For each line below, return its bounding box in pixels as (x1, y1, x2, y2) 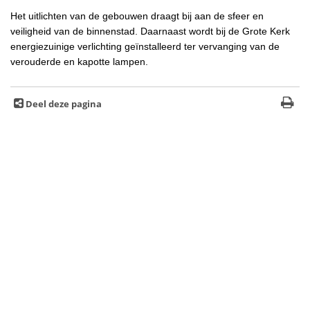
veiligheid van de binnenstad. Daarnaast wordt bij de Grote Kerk (10, 25, 290, 37)
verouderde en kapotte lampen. (10, 55, 148, 67)
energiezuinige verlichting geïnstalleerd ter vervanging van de (10, 40, 280, 52)
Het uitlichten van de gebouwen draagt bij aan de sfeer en (10, 10, 264, 21)
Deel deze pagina (26, 98, 102, 110)
